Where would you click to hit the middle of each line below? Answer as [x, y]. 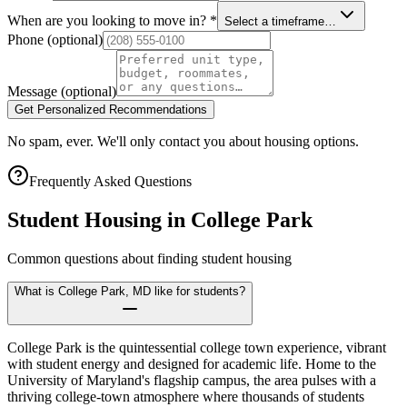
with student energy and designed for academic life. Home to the [192, 363]
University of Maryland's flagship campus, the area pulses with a [192, 380]
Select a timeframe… [280, 21]
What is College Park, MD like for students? [130, 291]
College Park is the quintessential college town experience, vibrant [197, 347]
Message [34, 91]
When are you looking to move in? [109, 20]
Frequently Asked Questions [110, 181]
